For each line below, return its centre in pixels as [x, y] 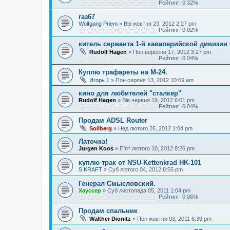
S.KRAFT [90, 169]
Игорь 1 [99, 80]
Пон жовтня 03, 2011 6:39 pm [174, 219]
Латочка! [93, 141]
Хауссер [90, 190]
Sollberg [101, 128]
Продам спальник [108, 211]
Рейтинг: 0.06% [177, 197]
